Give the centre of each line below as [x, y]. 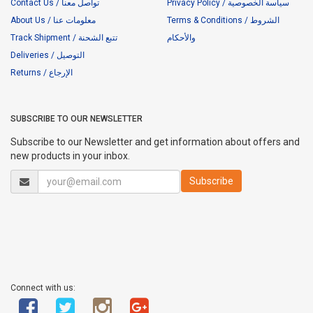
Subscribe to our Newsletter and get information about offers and [155, 142]
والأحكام [181, 38]
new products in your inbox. [70, 156]
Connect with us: [43, 288]
